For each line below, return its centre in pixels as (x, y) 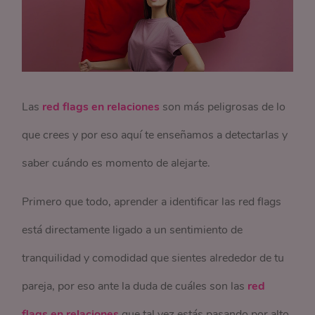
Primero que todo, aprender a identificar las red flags (152, 202)
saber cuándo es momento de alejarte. (116, 163)
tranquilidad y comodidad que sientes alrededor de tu (153, 258)
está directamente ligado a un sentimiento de (133, 230)
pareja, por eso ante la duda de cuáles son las (135, 287)
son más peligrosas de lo (224, 107)
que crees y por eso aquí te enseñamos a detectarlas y (155, 135)
